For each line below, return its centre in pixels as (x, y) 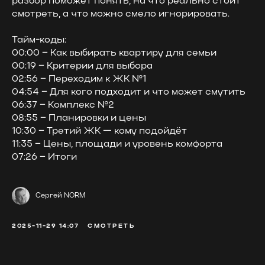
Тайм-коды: (39, 40)
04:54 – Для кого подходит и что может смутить (129, 92)
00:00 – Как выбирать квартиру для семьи (114, 53)
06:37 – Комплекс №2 (63, 105)
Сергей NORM (60, 195)
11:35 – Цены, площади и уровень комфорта (117, 144)
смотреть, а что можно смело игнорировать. (121, 14)
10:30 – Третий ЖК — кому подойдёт (99, 131)
